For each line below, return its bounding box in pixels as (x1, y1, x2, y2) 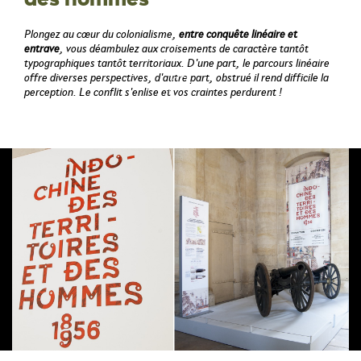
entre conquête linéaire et (179, 27, 297, 40)
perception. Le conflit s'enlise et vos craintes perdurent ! (24, 85, 282, 98)
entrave (24, 42, 60, 55)
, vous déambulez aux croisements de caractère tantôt (60, 42, 309, 55)
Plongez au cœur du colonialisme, (24, 27, 179, 40)
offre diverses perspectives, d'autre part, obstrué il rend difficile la (24, 71, 329, 84)
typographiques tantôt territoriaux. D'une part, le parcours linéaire (24, 56, 330, 69)
